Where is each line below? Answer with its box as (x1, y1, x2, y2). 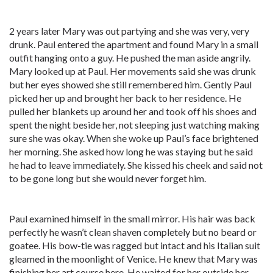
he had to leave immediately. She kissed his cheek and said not (9, 159, 263, 171)
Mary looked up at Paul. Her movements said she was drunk (9, 65, 256, 77)
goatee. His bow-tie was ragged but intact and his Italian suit (9, 239, 260, 251)
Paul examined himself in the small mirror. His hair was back (9, 213, 255, 224)
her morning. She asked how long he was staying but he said (9, 146, 253, 157)
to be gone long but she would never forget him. (9, 172, 206, 184)
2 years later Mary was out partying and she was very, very (9, 25, 249, 37)
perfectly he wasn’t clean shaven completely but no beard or (9, 226, 257, 238)
